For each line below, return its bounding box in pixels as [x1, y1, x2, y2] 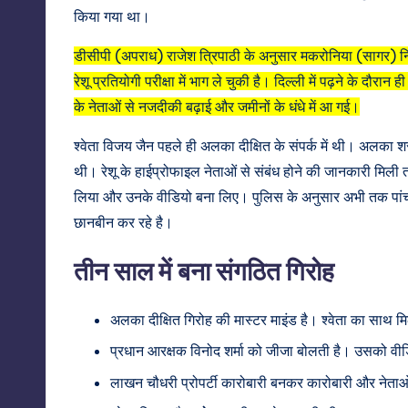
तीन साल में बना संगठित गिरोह [74, 254, 334, 287]
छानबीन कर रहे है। [74, 212, 173, 231]
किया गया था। [74, 6, 150, 25]
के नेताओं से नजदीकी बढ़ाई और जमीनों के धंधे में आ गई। [74, 97, 360, 116]
